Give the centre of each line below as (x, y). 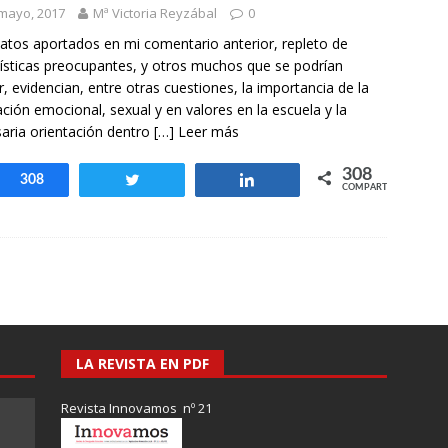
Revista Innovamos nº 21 (136, 408)
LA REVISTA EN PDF (142, 363)
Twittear (178, 180)
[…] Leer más (196, 131)
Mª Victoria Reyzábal (155, 13)
